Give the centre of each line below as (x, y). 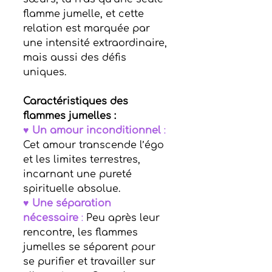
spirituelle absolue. (72, 189)
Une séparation (73, 204)
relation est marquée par (88, 29)
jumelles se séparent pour (91, 247)
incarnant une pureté (79, 175)
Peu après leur (123, 218)
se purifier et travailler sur (91, 262)
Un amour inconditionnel (97, 131)
